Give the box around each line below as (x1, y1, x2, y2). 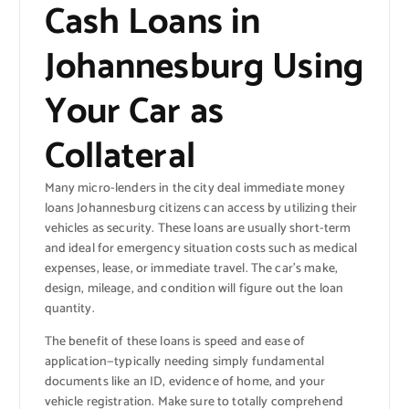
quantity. (44, 298, 95, 320)
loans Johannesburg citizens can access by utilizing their (44, 197, 358, 219)
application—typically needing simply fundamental (44, 351, 325, 373)
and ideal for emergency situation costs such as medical (44, 237, 358, 259)
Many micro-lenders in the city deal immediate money (44, 177, 345, 199)
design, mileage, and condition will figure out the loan (44, 278, 344, 299)
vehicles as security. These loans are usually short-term (44, 217, 351, 239)
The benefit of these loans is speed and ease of (44, 331, 306, 353)
